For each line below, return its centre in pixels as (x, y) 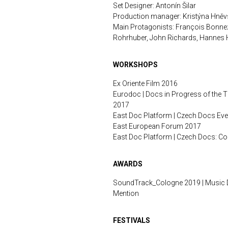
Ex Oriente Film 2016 (145, 84)
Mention (126, 194)
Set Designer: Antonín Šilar (154, 6)
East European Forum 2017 (157, 126)
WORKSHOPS (135, 65)
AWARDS (128, 164)
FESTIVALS (132, 221)
